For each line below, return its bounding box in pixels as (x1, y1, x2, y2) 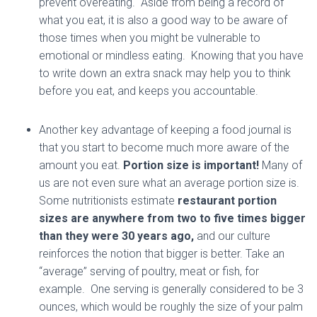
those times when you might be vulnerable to (39, 31, 260, 45)
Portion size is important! (123, 158, 259, 172)
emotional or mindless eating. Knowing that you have (39, 49, 304, 62)
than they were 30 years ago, (39, 229, 194, 243)
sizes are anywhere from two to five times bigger (39, 212, 306, 225)
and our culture (194, 229, 270, 243)
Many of (259, 158, 302, 172)
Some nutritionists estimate (39, 194, 178, 207)
